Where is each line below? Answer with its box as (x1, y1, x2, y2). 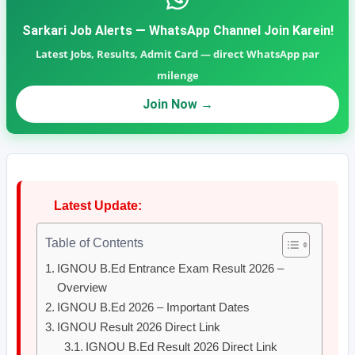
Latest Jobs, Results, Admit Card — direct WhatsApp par (36, 47, 319, 61)
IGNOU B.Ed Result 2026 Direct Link (86, 340, 278, 353)
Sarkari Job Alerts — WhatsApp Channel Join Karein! (21, 23, 334, 38)
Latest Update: (51, 199, 142, 212)
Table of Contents (45, 236, 143, 250)
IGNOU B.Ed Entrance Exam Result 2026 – (57, 261, 284, 275)
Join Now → (142, 97, 213, 112)
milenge (156, 68, 199, 82)
